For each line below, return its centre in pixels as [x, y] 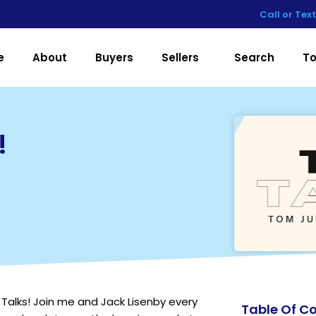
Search [255, 57]
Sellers [181, 57]
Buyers [115, 57]
